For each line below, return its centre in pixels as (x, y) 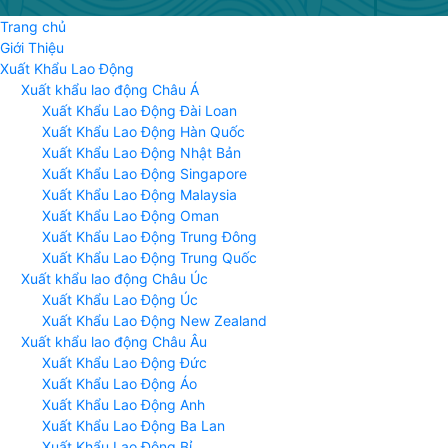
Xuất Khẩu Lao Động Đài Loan (139, 111)
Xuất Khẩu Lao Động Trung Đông (149, 237)
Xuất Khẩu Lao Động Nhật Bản (141, 153)
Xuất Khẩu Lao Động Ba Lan (133, 426)
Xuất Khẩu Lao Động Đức (124, 363)
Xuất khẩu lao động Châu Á (110, 90)
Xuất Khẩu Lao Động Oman (130, 216)
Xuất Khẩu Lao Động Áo (119, 384)
